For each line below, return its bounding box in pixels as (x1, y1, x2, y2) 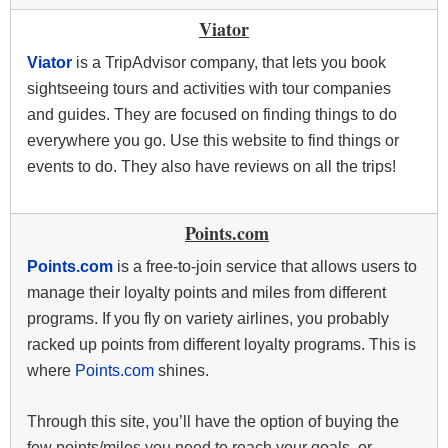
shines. (154, 362, 209, 380)
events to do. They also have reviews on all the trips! (27, 158, 396, 176)
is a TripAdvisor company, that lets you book (76, 54, 386, 72)
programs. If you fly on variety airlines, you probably (27, 310, 389, 328)
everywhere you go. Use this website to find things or (27, 132, 399, 150)
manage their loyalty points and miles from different (27, 284, 386, 302)
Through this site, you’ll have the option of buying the (27, 413, 399, 431)
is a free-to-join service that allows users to (113, 258, 417, 276)
